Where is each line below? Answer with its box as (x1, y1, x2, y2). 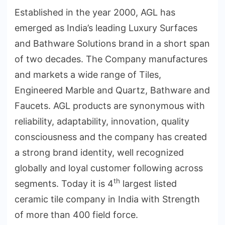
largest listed (120, 178, 177, 189)
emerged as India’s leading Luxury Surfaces (15, 23, 197, 34)
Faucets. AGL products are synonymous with (15, 100, 205, 111)
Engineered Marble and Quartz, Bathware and (15, 85, 210, 96)
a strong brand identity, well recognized (15, 147, 184, 158)
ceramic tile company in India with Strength (15, 194, 200, 205)
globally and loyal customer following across (15, 163, 203, 174)
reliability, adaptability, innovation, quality (15, 116, 189, 127)
